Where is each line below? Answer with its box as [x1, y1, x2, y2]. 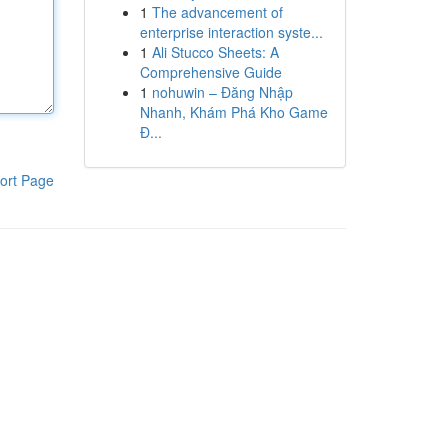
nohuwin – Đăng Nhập [151, 82, 293, 102]
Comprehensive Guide [139, 62, 282, 82]
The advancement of [151, 2, 283, 22]
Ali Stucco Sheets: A [151, 42, 279, 62]
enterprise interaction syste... [139, 22, 323, 42]
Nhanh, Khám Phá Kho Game [139, 102, 328, 122]
